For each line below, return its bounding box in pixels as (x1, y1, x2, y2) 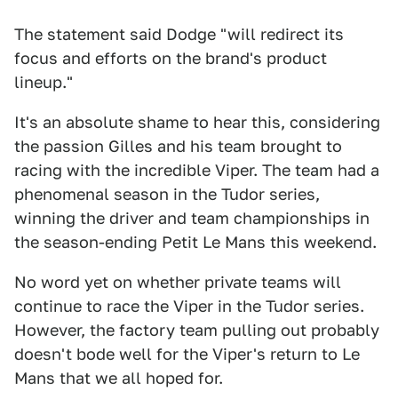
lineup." (14, 73, 73, 92)
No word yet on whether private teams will (14, 273, 341, 291)
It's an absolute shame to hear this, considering (14, 113, 380, 131)
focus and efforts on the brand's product (14, 49, 327, 68)
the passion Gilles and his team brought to (14, 137, 342, 155)
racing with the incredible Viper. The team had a (14, 161, 379, 179)
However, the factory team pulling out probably (14, 321, 379, 339)
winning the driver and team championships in (14, 209, 370, 227)
